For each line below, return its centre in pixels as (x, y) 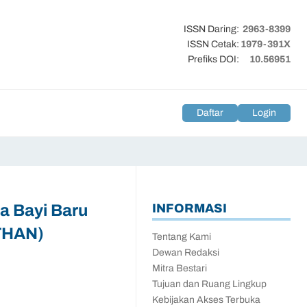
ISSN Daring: (211, 29)
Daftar (210, 113)
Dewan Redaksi (186, 253)
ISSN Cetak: (213, 44)
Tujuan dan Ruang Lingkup (209, 284)
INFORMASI (189, 208)
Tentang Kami (182, 237)
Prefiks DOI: (213, 59)
